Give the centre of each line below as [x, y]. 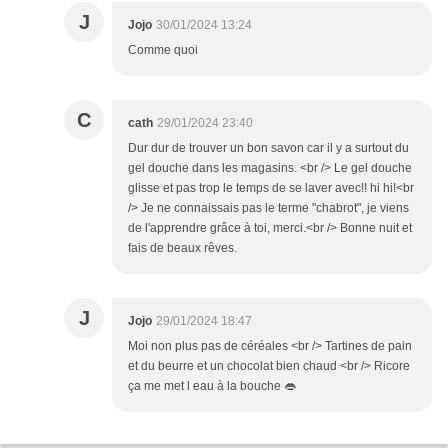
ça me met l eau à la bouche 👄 [212, 386]
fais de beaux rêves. [182, 248]
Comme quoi [163, 50]
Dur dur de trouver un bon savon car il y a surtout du [268, 148]
